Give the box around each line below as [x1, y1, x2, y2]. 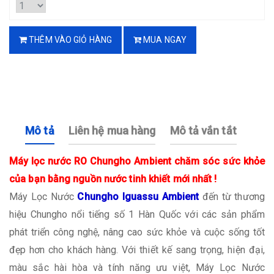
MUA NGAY [141, 35, 187, 45]
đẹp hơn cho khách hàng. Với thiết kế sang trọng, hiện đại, [9, 243, 265, 256]
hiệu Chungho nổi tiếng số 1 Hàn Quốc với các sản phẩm [9, 208, 265, 220]
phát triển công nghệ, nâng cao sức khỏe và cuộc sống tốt [9, 226, 265, 238]
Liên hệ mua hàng [68, 124, 156, 137]
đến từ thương [202, 190, 265, 202]
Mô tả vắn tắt [169, 124, 237, 137]
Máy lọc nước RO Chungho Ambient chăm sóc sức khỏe [9, 155, 265, 167]
